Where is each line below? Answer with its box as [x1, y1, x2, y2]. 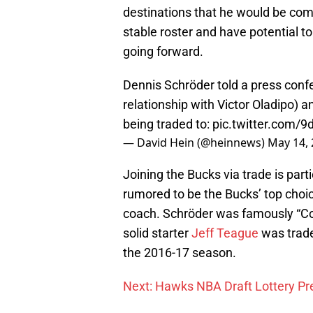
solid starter [123, 226, 191, 241]
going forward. [123, 44, 203, 59]
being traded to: [123, 117, 212, 132]
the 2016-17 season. [123, 245, 236, 261]
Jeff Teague [191, 226, 259, 241]
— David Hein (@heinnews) [123, 135, 268, 151]
